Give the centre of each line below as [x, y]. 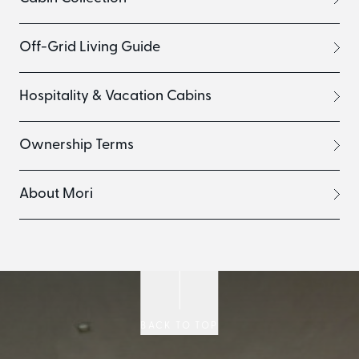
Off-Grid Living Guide [90, 47]
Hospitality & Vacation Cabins [115, 96]
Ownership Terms [77, 145]
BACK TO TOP [179, 326]
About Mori [56, 194]
